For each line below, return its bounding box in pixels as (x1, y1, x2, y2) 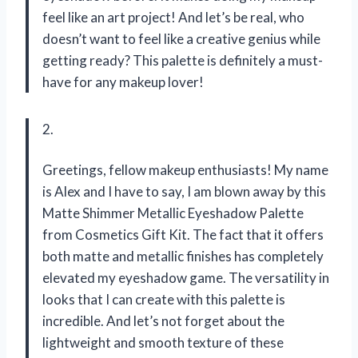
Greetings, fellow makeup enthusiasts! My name (42, 161, 328, 178)
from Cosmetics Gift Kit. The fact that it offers (42, 225, 324, 243)
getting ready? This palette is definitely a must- (42, 51, 323, 69)
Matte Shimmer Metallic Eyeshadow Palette (42, 204, 304, 221)
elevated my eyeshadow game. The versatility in (42, 268, 329, 286)
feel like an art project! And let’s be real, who (42, 8, 304, 26)
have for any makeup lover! (42, 73, 204, 90)
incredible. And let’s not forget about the (42, 312, 284, 329)
